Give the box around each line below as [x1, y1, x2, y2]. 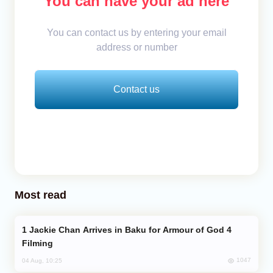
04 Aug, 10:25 [22, 257, 62, 264]
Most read [15, 188, 66, 201]
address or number [96, 41, 177, 52]
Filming [22, 238, 53, 248]
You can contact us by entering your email [46, 27, 227, 38]
